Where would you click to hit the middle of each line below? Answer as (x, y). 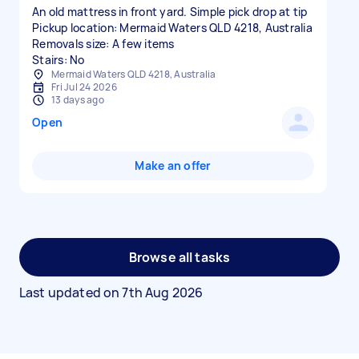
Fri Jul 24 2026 (84, 87)
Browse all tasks (179, 257)
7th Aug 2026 (163, 292)
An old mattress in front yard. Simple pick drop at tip (170, 12)
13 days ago (78, 100)
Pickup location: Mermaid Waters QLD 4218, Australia (172, 28)
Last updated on (71, 292)
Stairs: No (58, 60)
